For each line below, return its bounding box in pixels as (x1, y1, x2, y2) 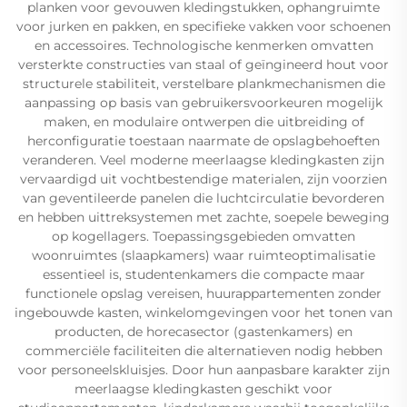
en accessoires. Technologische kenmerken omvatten (34, 37, 373, 55)
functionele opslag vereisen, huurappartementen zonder (25, 285, 382, 303)
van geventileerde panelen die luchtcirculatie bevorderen (23, 190, 384, 207)
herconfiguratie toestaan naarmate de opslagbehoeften (27, 133, 380, 150)
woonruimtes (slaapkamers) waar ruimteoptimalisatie (32, 247, 375, 264)
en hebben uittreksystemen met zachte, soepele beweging (17, 209, 390, 226)
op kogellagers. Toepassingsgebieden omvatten (52, 228, 355, 245)
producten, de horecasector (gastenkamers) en (55, 323, 352, 341)
